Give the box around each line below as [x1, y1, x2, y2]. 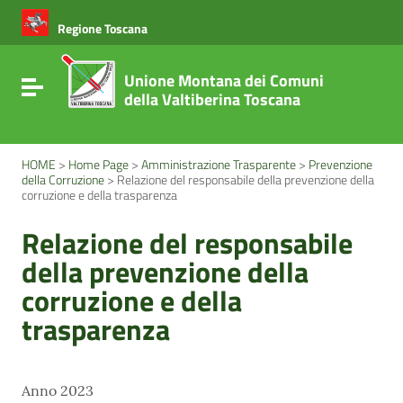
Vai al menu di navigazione [35, 13, 193, 35]
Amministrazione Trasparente [141, 155, 296, 175]
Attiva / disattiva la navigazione [31, 75, 227, 96]
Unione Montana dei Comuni [124, 68, 324, 93]
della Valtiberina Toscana [124, 87, 300, 112]
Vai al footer [35, 31, 107, 52]
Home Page [68, 155, 129, 175]
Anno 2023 [22, 381, 94, 399]
